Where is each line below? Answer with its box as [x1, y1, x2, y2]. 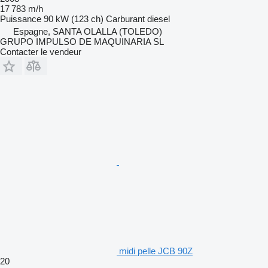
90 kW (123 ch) [44, 13, 103, 24]
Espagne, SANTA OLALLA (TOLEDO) [13, 26, 162, 36]
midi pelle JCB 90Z [119, 245, 193, 256]
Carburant [106, 13, 145, 24]
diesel [147, 13, 170, 24]
